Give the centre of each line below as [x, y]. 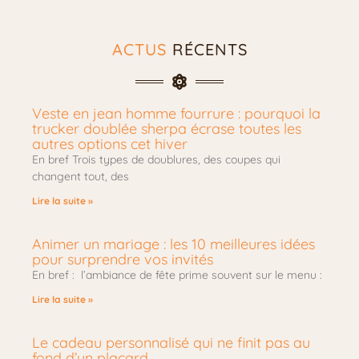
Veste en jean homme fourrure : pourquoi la [176, 114]
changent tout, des [81, 177]
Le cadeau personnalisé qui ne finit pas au [171, 343]
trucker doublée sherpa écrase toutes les [167, 129]
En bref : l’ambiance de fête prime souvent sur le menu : [177, 275]
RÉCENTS [207, 50]
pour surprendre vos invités [123, 260]
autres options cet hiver [110, 144]
